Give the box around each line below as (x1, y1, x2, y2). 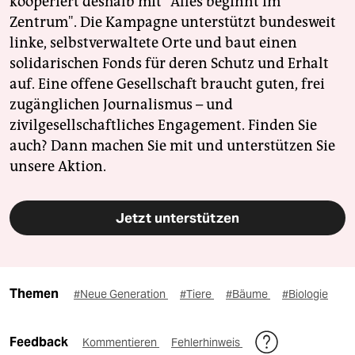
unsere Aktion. (10, 158, 106, 176)
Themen (10, 286, 59, 302)
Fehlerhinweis (171, 335, 242, 350)
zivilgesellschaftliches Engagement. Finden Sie (10, 116, 317, 135)
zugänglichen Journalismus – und (10, 96, 233, 114)
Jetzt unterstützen (116, 209, 239, 227)
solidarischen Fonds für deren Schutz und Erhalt (10, 55, 329, 73)
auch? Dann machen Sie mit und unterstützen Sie (10, 137, 335, 155)
